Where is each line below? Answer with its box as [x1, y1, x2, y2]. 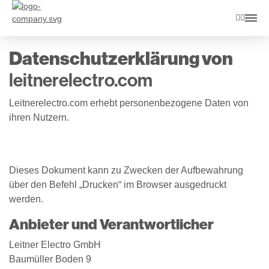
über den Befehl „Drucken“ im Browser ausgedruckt [9, 180, 226, 190]
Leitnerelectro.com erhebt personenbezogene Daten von [9, 98, 249, 108]
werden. [9, 194, 43, 204]
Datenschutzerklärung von [9, 48, 233, 70]
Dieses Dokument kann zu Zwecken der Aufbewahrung [9, 165, 243, 175]
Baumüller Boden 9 [9, 254, 91, 264]
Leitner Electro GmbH [9, 240, 101, 250]
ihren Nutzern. [9, 112, 69, 122]
